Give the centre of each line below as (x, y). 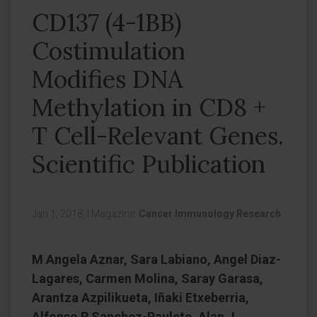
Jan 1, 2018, (59, 214)
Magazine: (115, 214)
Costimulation (109, 51)
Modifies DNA (108, 79)
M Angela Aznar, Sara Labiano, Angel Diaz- (156, 259)
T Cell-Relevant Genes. (158, 136)
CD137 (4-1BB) (107, 22)
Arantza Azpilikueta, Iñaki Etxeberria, (140, 298)
